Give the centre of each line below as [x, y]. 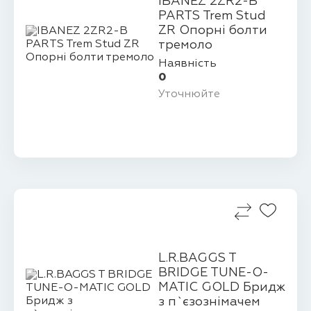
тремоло [185, 45]
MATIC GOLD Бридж [221, 288]
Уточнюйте [189, 95]
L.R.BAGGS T [197, 259]
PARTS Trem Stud [212, 16]
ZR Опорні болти [212, 31]
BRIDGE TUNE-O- [213, 273]
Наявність [187, 64]
